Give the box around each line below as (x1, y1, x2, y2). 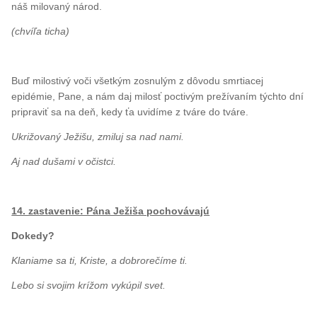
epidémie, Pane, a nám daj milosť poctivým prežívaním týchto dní (11, 90, 304, 102)
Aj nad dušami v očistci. (11, 155, 117, 167)
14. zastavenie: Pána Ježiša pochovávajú (11, 204, 210, 217)
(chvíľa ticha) (11, 25, 70, 37)
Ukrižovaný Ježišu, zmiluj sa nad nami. (11, 130, 185, 142)
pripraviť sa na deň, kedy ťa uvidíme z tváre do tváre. (11, 105, 249, 117)
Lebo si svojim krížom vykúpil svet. (11, 279, 166, 291)
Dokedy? (11, 229, 55, 241)
